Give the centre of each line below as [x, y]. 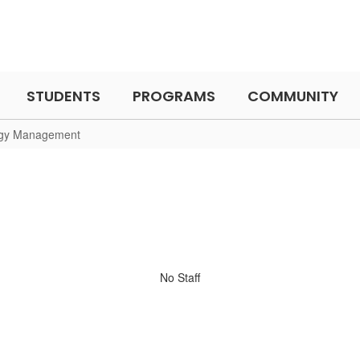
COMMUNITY [292, 96]
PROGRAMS [174, 96]
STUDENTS [63, 96]
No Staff [180, 277]
